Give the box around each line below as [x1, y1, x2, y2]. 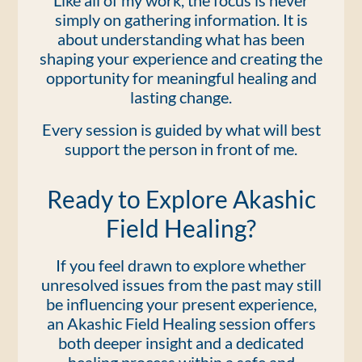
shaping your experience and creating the [40, 48, 322, 68]
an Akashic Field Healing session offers [46, 314, 316, 333]
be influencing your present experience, [45, 294, 317, 314]
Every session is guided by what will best [41, 120, 321, 139]
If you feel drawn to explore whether [56, 255, 306, 275]
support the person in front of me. [65, 139, 297, 158]
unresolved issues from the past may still [40, 275, 322, 294]
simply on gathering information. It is [54, 10, 308, 29]
